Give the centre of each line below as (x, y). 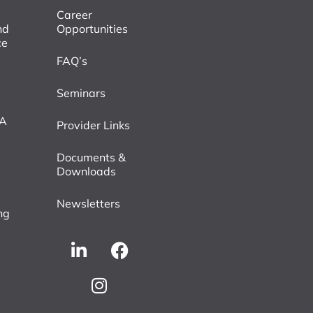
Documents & (91, 157)
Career (74, 14)
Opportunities (92, 28)
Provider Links (93, 125)
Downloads (86, 171)
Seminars (81, 93)
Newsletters (88, 203)
